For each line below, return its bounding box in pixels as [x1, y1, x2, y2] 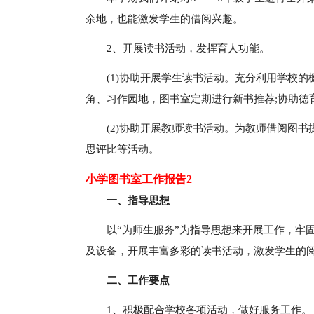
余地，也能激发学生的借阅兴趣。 [86, 13, 243, 25]
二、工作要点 [107, 275, 170, 286]
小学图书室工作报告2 [86, 173, 192, 185]
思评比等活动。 [86, 144, 159, 155]
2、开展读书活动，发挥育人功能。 [107, 43, 270, 54]
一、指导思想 [107, 195, 170, 206]
